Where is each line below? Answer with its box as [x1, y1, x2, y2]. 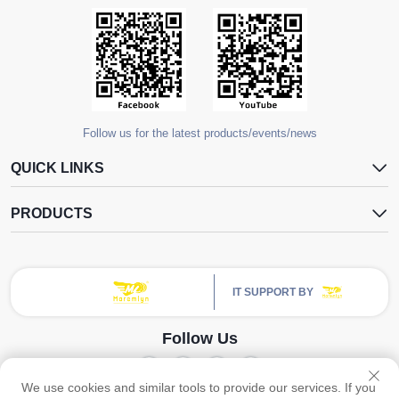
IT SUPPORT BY [232, 286, 314, 299]
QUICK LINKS [11, 160, 104, 176]
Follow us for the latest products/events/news [82, 126, 317, 141]
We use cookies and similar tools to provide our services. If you [21, 380, 376, 395]
